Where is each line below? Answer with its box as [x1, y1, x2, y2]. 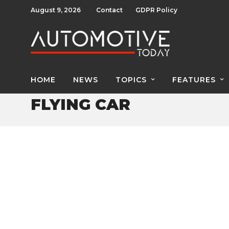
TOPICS [116, 75, 147, 84]
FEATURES [172, 75, 216, 84]
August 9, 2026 [31, 6, 81, 14]
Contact [96, 6, 123, 14]
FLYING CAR [31, 95, 130, 114]
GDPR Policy [135, 6, 177, 14]
